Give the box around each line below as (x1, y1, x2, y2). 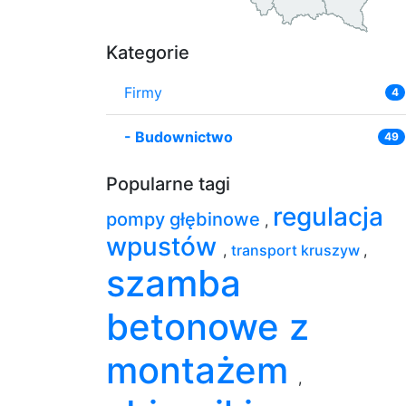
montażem (106, 347, 298, 392)
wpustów (106, 230, 223, 262)
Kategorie (106, 41, 189, 63)
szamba (106, 260, 241, 305)
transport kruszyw (231, 240, 363, 259)
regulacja (273, 200, 383, 232)
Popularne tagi (106, 172, 230, 195)
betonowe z (106, 304, 309, 349)
